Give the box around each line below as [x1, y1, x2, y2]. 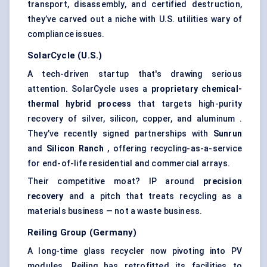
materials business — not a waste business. [27, 206, 203, 216]
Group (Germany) [60, 227, 137, 238]
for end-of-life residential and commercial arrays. [27, 159, 231, 169]
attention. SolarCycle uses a [27, 84, 151, 94]
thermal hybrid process [27, 99, 132, 109]
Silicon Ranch [46, 144, 104, 154]
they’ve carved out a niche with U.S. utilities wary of [27, 14, 242, 24]
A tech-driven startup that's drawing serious [27, 69, 242, 79]
